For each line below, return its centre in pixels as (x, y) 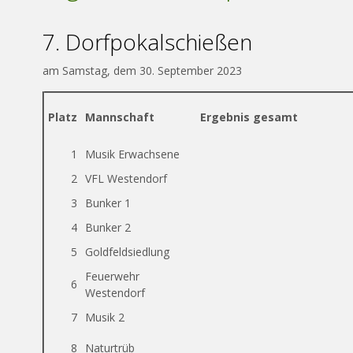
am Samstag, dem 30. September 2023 (142, 71)
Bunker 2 (108, 227)
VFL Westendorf (126, 178)
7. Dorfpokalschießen (147, 42)
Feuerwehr (112, 276)
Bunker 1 (108, 203)
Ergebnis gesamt (249, 117)
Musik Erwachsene (132, 154)
